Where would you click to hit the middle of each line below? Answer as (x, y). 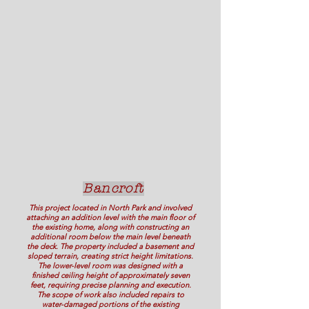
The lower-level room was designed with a (110, 266)
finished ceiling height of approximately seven (110, 275)
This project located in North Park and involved (110, 208)
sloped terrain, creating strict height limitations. (110, 256)
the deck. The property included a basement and (110, 246)
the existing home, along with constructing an (110, 227)
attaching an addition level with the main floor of (110, 217)
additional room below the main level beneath (110, 237)
